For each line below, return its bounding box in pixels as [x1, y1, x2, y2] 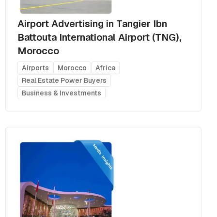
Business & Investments [21, 88, 101, 97]
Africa [95, 63, 115, 72]
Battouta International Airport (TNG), [17, 31, 181, 44]
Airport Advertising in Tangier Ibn [17, 17, 167, 30]
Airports [21, 63, 49, 72]
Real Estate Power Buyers [21, 76, 107, 85]
